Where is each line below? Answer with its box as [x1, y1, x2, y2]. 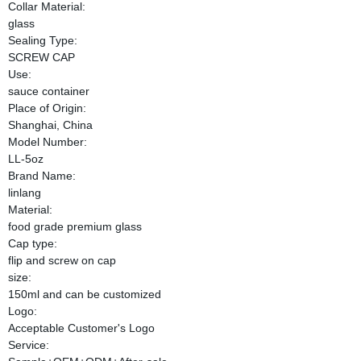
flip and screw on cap [7, 254, 116, 267]
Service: [7, 338, 49, 351]
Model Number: [7, 135, 87, 148]
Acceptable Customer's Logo [7, 322, 155, 334]
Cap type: [7, 237, 57, 250]
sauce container [7, 85, 89, 98]
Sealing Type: [7, 34, 77, 47]
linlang [7, 186, 41, 199]
